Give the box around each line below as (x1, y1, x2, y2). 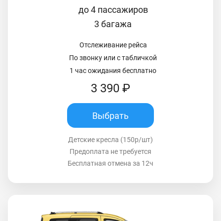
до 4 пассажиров (78, 4, 148, 15)
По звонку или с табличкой (69, 54, 157, 62)
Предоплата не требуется (70, 147, 151, 156)
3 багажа (94, 19, 132, 30)
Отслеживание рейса (79, 41, 147, 49)
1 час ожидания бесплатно (70, 67, 156, 75)
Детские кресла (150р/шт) (68, 136, 153, 144)
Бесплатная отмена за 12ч (68, 159, 153, 168)
